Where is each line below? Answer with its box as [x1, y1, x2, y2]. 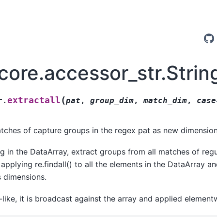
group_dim [90, 95, 134, 105]
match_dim [143, 95, 187, 105]
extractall [7, 95, 61, 105]
